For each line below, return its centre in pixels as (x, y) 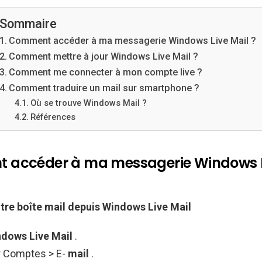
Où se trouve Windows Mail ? (88, 103)
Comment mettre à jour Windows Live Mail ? (104, 56)
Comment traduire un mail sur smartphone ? (104, 88)
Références (53, 117)
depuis (85, 206)
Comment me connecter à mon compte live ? (106, 72)
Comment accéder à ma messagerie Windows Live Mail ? (133, 40)
